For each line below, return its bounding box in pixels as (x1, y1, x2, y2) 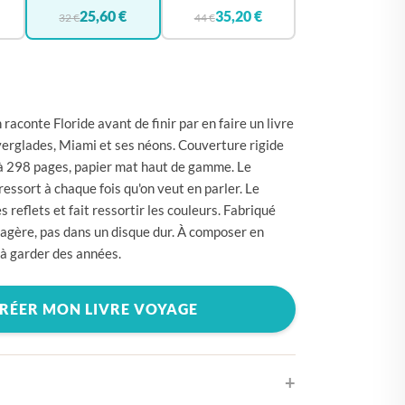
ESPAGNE (18, 161, 81, 175)
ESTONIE (18, 193, 78, 208)
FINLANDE (18, 259, 89, 273)
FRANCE (18, 291, 74, 306)
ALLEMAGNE (18, 31, 103, 45)
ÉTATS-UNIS (18, 226, 99, 240)
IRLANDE (18, 389, 80, 403)
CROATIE (18, 96, 80, 110)
